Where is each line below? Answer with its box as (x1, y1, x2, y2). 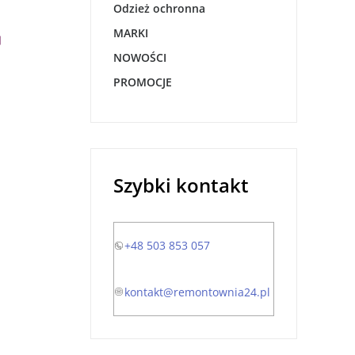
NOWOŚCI (113, 50, 166, 65)
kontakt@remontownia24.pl (124, 284, 270, 300)
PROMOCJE (113, 74, 172, 90)
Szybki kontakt (113, 172, 249, 198)
